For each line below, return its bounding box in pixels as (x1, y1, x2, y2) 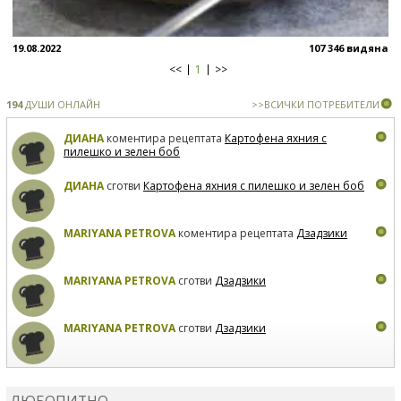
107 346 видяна (309, 40, 388, 55)
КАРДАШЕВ (64, 367, 125, 383)
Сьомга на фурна (246, 367, 338, 383)
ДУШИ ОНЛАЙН (22, 97, 100, 111)
